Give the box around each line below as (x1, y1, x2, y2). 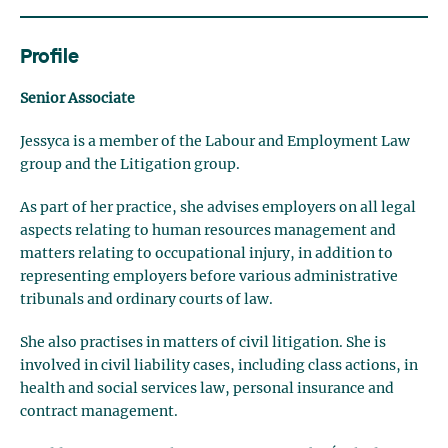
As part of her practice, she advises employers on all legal (20, 201, 416, 215)
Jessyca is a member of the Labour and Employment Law (20, 135, 410, 149)
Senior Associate (20, 92, 135, 106)
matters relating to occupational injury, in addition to (20, 247, 393, 261)
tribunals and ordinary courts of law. (20, 293, 273, 307)
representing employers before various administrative (20, 270, 398, 284)
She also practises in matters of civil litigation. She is (20, 336, 386, 350)
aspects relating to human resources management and (20, 224, 396, 238)
